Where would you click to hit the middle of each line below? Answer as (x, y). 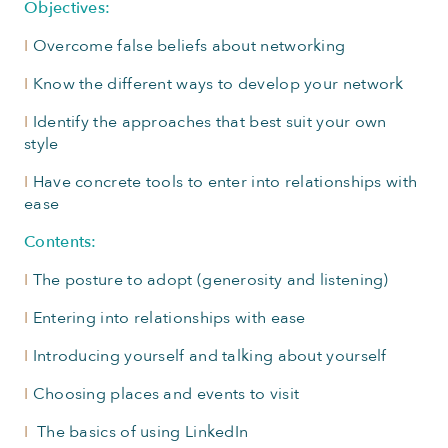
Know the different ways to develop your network (216, 84)
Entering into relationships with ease (167, 318)
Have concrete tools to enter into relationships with (223, 182)
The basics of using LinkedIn (138, 432)
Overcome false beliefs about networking (187, 46)
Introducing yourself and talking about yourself (207, 356)
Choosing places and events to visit (164, 394)
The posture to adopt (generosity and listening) (208, 280)
